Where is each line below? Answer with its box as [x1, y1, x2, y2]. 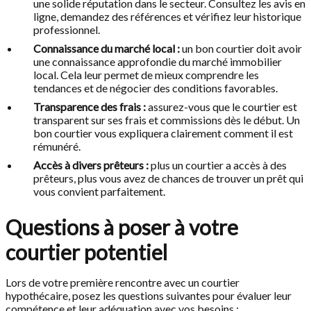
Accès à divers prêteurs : [33, 158, 149, 172]
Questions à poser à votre [6, 215, 238, 240]
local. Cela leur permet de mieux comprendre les [33, 68, 259, 82]
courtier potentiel [6, 239, 167, 265]
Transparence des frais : [33, 100, 146, 114]
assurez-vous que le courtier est [146, 100, 297, 114]
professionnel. [33, 23, 100, 37]
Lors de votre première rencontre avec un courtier [6, 276, 239, 289]
